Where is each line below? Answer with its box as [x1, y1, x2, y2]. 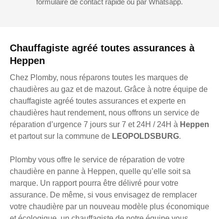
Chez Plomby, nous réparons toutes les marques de [10, 73, 188, 82]
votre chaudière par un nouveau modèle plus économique [10, 202, 209, 211]
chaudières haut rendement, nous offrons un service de [10, 109, 199, 117]
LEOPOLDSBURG [112, 132, 179, 141]
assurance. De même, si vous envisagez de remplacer [10, 191, 197, 199]
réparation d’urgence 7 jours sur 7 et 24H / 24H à [10, 120, 180, 129]
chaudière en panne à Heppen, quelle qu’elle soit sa [10, 167, 191, 176]
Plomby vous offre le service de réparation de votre [10, 155, 185, 164]
